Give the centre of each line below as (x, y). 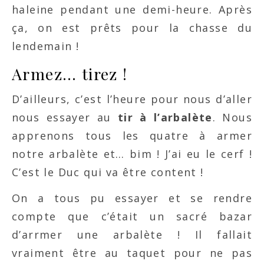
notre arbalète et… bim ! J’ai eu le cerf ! (132, 154)
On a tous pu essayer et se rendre (132, 198)
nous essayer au (65, 117)
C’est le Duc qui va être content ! (108, 172)
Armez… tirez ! (70, 73)
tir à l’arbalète (165, 117)
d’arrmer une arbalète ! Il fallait (132, 234)
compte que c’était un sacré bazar (132, 216)
